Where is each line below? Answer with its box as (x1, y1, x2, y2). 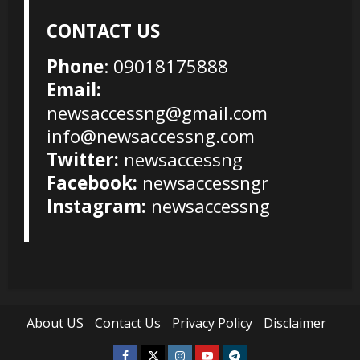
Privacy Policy (171, 314, 252, 333)
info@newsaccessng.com (46, 124, 255, 149)
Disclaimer (263, 314, 326, 333)
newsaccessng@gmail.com (46, 100, 268, 126)
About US (26, 314, 84, 333)
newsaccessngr (141, 170, 268, 196)
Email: (46, 77, 101, 103)
